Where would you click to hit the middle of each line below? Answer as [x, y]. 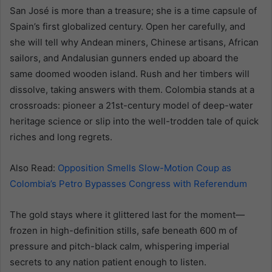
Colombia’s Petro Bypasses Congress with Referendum [128, 183]
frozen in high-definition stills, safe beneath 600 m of [124, 230]
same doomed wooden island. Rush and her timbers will [130, 73]
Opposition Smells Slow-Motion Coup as [144, 168]
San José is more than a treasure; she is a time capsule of [133, 10]
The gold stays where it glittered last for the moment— [127, 214]
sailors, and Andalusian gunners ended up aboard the [124, 58]
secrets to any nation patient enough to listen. [108, 262]
